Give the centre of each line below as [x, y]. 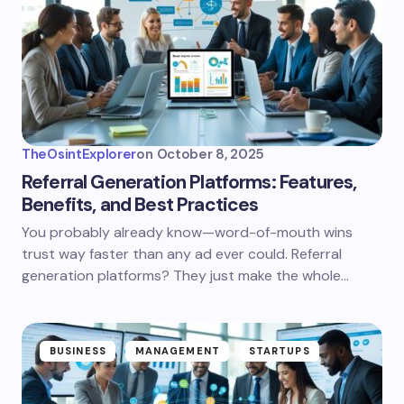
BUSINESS [78, 351]
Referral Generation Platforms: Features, [189, 182]
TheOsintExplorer [79, 154]
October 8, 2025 [211, 154]
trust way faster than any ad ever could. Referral [182, 254]
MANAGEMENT [177, 351]
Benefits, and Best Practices [140, 205]
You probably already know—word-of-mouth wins [187, 232]
